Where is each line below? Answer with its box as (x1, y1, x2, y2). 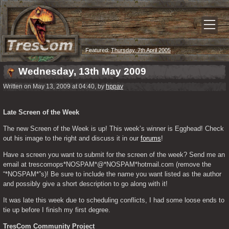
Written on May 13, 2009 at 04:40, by (3, 83, 106, 90)
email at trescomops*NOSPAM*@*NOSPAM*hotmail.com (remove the (3, 161, 211, 168)
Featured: (84, 47, 111, 53)
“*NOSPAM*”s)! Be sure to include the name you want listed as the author (3, 170, 221, 178)
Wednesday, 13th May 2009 (18, 66, 146, 77)
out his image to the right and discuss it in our (3, 134, 141, 142)
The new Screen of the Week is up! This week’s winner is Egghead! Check (3, 125, 224, 132)
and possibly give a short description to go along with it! (3, 180, 168, 188)
